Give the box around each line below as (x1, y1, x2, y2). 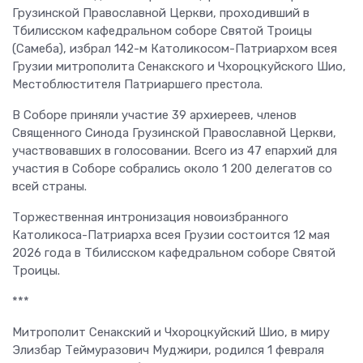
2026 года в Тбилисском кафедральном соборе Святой (12, 245, 335, 260)
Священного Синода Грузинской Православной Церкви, (12, 125, 336, 140)
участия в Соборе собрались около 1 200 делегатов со (12, 160, 332, 176)
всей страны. (12, 178, 87, 194)
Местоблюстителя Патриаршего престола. (12, 76, 263, 92)
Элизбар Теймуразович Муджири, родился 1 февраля (12, 342, 324, 357)
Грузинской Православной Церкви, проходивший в (12, 5, 310, 20)
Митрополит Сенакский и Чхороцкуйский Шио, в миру (12, 324, 330, 340)
